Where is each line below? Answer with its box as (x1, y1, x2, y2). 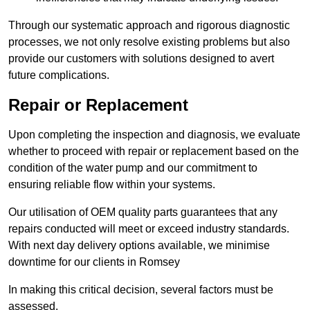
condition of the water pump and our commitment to (8, 162, 257, 174)
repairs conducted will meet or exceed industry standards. (8, 223, 289, 235)
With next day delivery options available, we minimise (8, 239, 270, 252)
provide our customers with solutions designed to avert (8, 53, 274, 65)
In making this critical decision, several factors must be (8, 284, 273, 296)
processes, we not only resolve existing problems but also (8, 36, 290, 48)
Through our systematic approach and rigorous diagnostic (8, 19, 290, 32)
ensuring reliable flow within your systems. (8, 179, 218, 191)
